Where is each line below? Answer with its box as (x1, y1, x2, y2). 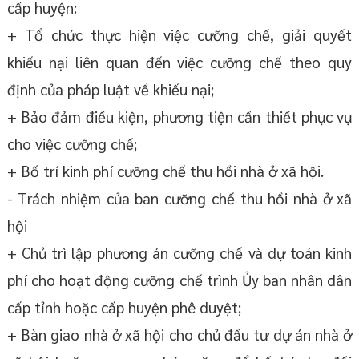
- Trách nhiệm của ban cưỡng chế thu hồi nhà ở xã (6, 188, 353, 208)
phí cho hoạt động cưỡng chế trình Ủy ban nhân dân (6, 270, 353, 290)
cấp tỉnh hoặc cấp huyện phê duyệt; (6, 297, 241, 317)
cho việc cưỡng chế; (6, 134, 137, 154)
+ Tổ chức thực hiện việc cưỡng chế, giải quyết (6, 25, 353, 45)
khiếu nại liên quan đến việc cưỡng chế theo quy (6, 52, 353, 72)
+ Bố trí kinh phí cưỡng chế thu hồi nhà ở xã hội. (6, 161, 324, 181)
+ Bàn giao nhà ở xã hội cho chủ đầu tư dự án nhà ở (6, 325, 353, 345)
